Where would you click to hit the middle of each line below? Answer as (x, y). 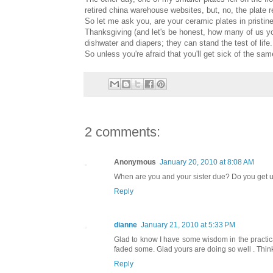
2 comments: (122, 132)
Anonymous (135, 162)
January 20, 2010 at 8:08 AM (207, 162)
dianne (126, 225)
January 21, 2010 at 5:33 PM (188, 225)
